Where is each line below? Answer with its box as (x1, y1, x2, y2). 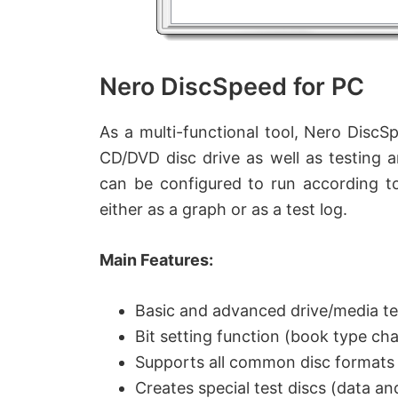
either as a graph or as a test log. (99, 200, 347, 219)
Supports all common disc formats (135, 353, 394, 371)
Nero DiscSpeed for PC (99, 72, 364, 101)
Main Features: (99, 251, 213, 269)
